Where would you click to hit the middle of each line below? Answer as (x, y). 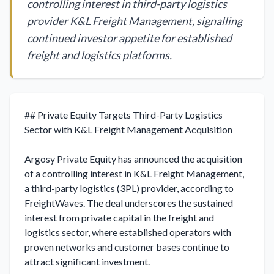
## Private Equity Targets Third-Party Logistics (124, 115)
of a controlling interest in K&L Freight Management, (134, 173)
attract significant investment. (87, 261)
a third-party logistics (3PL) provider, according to (129, 188)
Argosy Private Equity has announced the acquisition (133, 159)
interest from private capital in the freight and (119, 217)
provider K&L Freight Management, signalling (135, 21)
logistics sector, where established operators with (128, 232)
